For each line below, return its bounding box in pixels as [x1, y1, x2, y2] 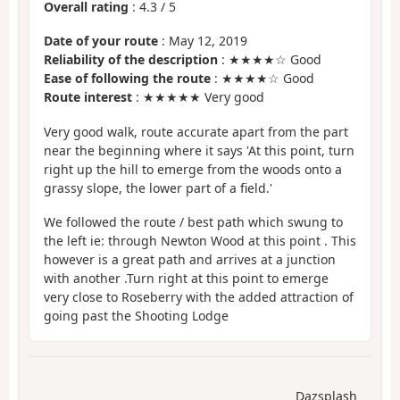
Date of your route [44, 32, 158, 50]
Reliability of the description [44, 51, 218, 69]
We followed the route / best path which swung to [44, 213, 343, 231]
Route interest [44, 88, 132, 106]
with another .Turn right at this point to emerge [44, 270, 329, 287]
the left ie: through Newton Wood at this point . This [44, 232, 356, 250]
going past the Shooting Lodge [44, 307, 229, 325]
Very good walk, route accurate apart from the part [44, 122, 348, 140]
